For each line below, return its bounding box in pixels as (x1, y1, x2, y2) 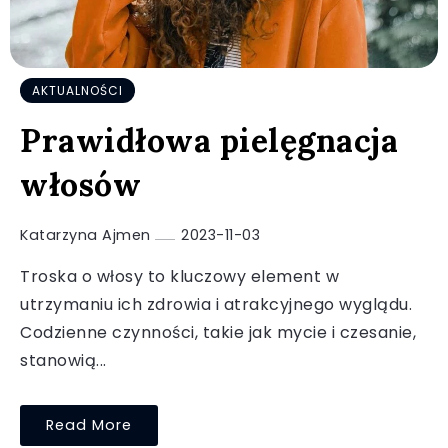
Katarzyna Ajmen (20, 225, 155, 246)
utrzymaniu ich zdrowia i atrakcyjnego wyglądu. (20, 293, 412, 317)
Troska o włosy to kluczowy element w (20, 265, 339, 289)
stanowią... (20, 349, 107, 373)
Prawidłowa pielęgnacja (20, 120, 398, 162)
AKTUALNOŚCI (32, 82, 123, 100)
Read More (46, 415, 132, 436)
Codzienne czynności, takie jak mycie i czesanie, (20, 321, 416, 345)
